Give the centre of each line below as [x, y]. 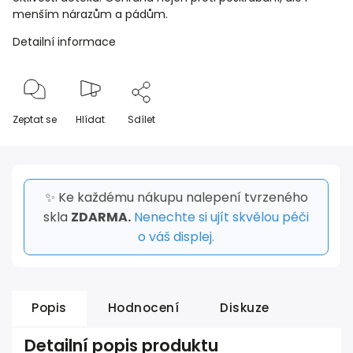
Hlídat [90, 119]
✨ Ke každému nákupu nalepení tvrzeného [176, 197]
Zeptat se [35, 119]
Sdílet [141, 119]
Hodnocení [143, 308]
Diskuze [245, 308]
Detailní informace [64, 42]
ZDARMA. [101, 217]
